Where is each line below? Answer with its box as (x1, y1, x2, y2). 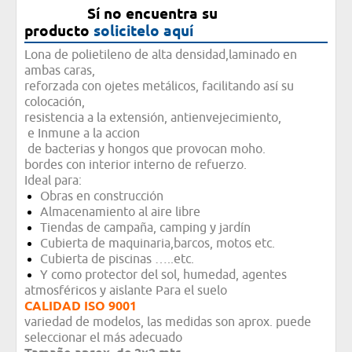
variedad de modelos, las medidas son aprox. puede (24, 314, 311, 331)
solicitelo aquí (93, 22, 193, 40)
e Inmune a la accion (24, 126, 140, 142)
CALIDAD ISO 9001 (24, 299, 137, 314)
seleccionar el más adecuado (24, 330, 182, 346)
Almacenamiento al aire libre (39, 204, 200, 221)
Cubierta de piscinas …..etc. (39, 251, 194, 268)
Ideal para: (24, 173, 82, 189)
